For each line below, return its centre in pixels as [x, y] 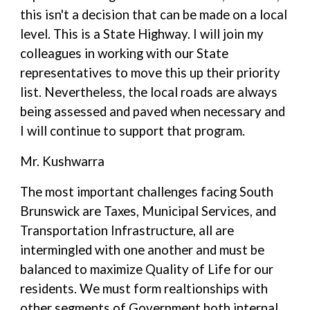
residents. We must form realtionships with [144, 289]
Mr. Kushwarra [63, 161]
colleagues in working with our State [125, 53]
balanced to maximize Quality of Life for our [147, 269]
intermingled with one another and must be [143, 250]
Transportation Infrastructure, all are [127, 230]
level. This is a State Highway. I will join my [142, 34]
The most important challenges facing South [147, 192]
